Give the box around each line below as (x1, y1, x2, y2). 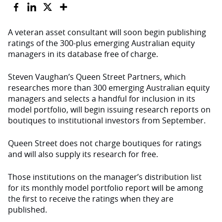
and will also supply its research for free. (8, 149, 158, 160)
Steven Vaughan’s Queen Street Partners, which (8, 71, 186, 82)
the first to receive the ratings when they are (8, 193, 173, 204)
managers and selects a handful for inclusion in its (8, 93, 195, 104)
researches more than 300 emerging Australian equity (8, 82, 210, 93)
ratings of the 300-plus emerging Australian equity (8, 38, 195, 49)
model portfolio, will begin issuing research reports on (8, 104, 211, 115)
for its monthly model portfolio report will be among (8, 182, 203, 193)
